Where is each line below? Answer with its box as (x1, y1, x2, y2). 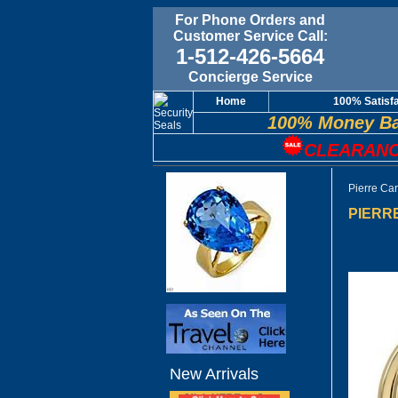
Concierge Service (187, 69, 313, 84)
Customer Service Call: (172, 28, 328, 44)
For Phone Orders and (175, 12, 325, 28)
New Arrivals (170, 365, 259, 383)
